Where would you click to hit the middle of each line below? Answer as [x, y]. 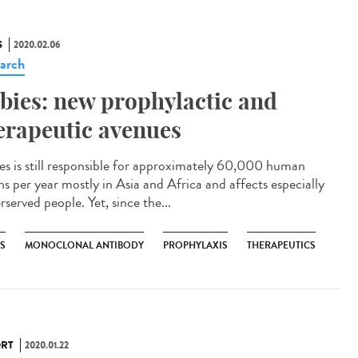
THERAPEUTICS [281, 245]
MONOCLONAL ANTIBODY [84, 245]
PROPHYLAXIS [195, 245]
